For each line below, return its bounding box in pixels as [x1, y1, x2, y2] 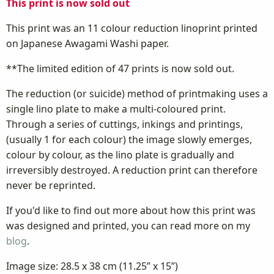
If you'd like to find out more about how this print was [6, 203, 256, 217]
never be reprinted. [6, 178, 95, 192]
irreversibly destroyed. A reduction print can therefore [6, 163, 257, 177]
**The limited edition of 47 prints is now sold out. [6, 61, 234, 75]
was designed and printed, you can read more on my [6, 218, 250, 232]
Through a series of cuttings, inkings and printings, [6, 117, 243, 131]
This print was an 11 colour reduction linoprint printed [6, 21, 257, 35]
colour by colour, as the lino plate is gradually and [6, 147, 234, 161]
